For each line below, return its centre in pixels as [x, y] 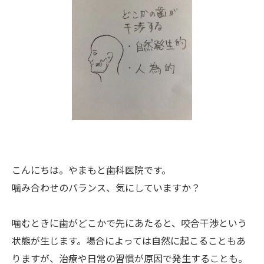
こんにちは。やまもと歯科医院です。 [91, 170]
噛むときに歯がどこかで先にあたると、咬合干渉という [129, 223]
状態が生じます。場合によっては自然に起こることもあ [129, 240]
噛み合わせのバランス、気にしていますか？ [106, 187]
